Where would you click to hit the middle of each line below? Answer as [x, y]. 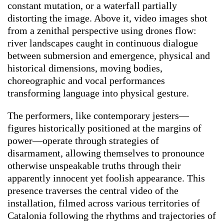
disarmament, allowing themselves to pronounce [106, 153]
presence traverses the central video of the [93, 190]
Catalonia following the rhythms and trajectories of [112, 215]
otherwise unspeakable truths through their [94, 165]
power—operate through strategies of [83, 140]
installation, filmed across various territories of [104, 203]
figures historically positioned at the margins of [104, 128]
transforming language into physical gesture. [98, 93]
